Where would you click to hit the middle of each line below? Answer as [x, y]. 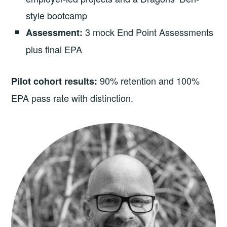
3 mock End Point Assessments [148, 32]
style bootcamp [57, 15]
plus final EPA [54, 49]
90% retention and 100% [149, 81]
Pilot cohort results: [54, 81]
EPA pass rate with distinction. [72, 98]
